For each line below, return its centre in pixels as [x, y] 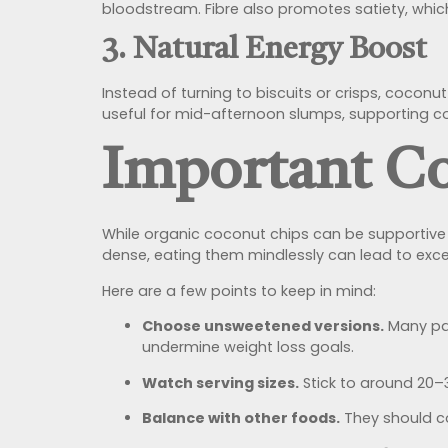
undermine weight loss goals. [248, 347]
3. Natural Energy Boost [264, 50]
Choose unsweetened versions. [263, 326]
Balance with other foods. [241, 418]
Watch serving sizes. [220, 382]
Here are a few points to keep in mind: [239, 290]
